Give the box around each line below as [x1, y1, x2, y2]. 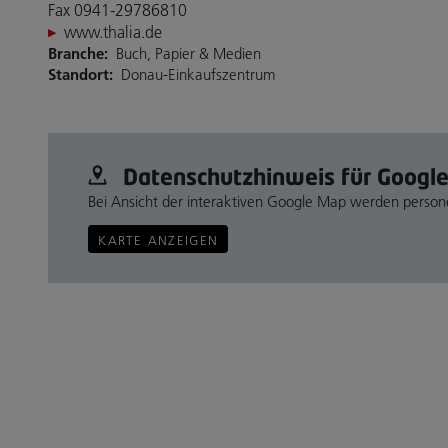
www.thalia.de [64, 21, 162, 42]
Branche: [48, 43, 108, 63]
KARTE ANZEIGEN [98, 232, 219, 249]
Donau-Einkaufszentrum [121, 64, 276, 84]
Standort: [48, 64, 113, 84]
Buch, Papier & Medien [116, 43, 261, 63]
